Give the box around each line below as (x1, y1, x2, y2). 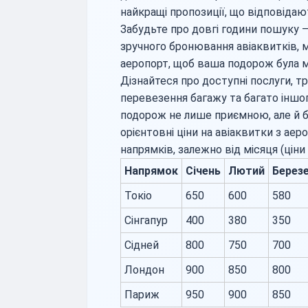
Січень (186, 164, 221, 178)
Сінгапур (124, 214, 168, 228)
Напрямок (124, 164, 178, 178)
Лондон (124, 263, 164, 277)
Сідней (124, 239, 159, 252)
